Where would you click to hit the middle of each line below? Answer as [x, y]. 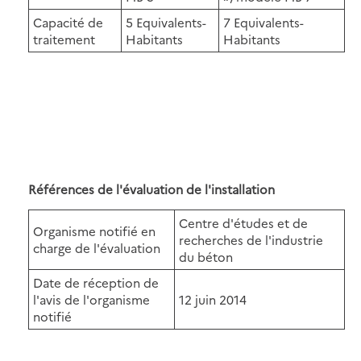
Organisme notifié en [94, 230]
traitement [64, 39]
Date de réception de [96, 282]
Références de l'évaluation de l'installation [151, 189]
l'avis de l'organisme [91, 299]
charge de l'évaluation [97, 247]
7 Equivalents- [263, 22]
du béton [206, 256]
